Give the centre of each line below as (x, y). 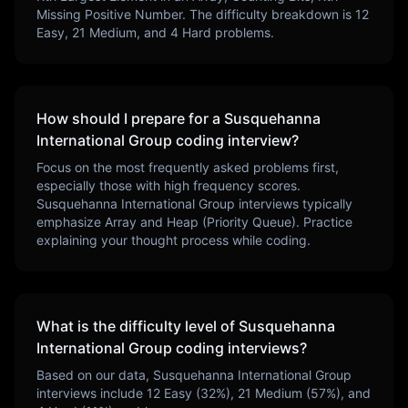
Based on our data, (95, 375)
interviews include (90, 393)
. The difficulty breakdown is (269, 14)
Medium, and (126, 32)
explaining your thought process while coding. (173, 240)
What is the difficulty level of (138, 326)
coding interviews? (240, 348)
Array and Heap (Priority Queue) (200, 222)
